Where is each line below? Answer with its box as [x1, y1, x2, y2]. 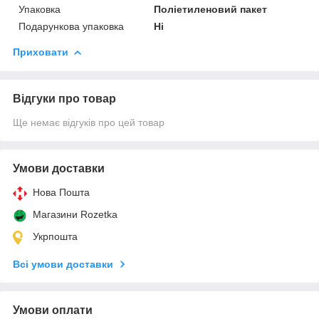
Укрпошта [33, 230, 78, 242]
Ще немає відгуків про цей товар [13, 116, 164, 128]
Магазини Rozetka [33, 208, 117, 220]
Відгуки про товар [13, 92, 116, 105]
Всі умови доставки [13, 258, 113, 270]
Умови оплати [13, 303, 93, 316]
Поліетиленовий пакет [154, 3, 268, 15]
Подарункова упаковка [19, 20, 124, 32]
